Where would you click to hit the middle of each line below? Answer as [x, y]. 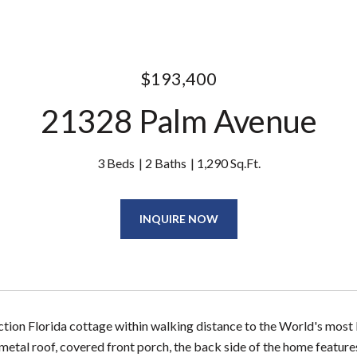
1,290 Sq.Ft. [228, 163]
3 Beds [116, 163]
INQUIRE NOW [178, 219]
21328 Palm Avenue [178, 121]
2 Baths [165, 163]
